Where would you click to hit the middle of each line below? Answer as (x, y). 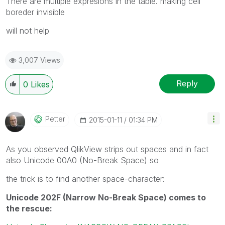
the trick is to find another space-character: (85, 179)
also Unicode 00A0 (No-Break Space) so (82, 160)
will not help (28, 30)
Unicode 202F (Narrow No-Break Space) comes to (106, 197)
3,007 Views (39, 60)
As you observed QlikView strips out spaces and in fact (107, 149)
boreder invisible (35, 12)
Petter (55, 119)
